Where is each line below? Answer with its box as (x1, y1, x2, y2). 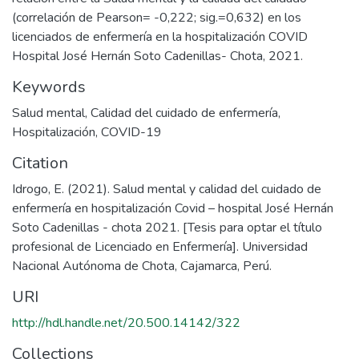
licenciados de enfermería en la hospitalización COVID (12, 27, 308, 46)
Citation (12, 151, 68, 174)
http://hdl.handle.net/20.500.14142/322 (12, 313, 240, 332)
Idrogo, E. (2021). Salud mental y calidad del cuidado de (12, 179, 321, 198)
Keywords (12, 75, 86, 98)
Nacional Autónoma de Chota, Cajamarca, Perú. (12, 256, 272, 275)
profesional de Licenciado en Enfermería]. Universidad (12, 237, 308, 256)
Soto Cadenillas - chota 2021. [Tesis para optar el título (12, 218, 322, 236)
